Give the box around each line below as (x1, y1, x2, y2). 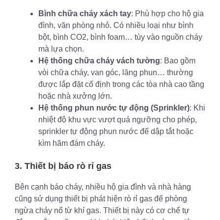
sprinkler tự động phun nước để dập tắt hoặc (38, 127, 193, 136)
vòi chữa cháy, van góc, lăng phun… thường (38, 68, 193, 77)
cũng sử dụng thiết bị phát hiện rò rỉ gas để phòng (15, 194, 187, 203)
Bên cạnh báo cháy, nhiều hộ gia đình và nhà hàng (15, 182, 191, 191)
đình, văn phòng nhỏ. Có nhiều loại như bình (38, 21, 193, 29)
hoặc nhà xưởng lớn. (38, 91, 112, 100)
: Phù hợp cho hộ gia (131, 9, 204, 18)
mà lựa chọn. (38, 44, 84, 53)
